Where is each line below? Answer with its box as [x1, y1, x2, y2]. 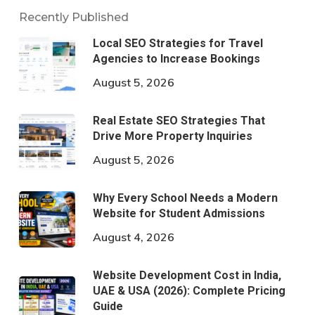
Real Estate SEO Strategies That [92, 114, 265, 127]
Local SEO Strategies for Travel [92, 37, 263, 50]
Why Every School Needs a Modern [92, 191, 278, 205]
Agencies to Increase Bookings [92, 52, 260, 65]
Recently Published [18, 11, 129, 24]
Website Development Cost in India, [92, 269, 281, 282]
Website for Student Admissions [92, 207, 265, 220]
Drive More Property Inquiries [92, 129, 252, 143]
